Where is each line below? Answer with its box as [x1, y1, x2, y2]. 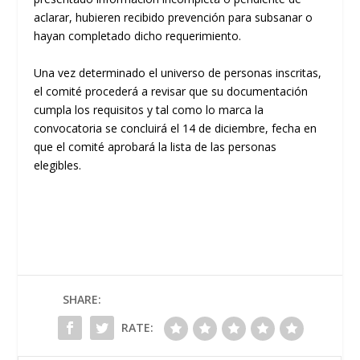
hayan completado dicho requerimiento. [34, 28, 242, 44]
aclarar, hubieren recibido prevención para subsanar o [34, 10, 313, 26]
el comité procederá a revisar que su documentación [34, 83, 309, 99]
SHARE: [63, 292, 101, 308]
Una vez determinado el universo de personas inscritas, [34, 64, 322, 80]
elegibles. [34, 157, 82, 173]
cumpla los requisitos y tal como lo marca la [34, 101, 264, 117]
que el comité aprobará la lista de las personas [34, 138, 277, 154]
